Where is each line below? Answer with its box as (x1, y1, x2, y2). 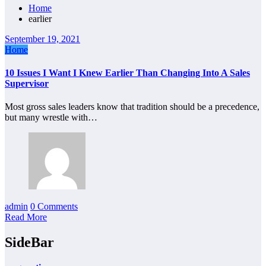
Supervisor (5, 78, 49, 88)
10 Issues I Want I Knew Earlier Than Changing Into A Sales (5, 67, 250, 78)
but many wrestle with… (5, 112, 97, 123)
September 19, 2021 (5, 33, 80, 44)
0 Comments (30, 201, 78, 212)
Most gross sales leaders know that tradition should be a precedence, (5, 102, 259, 112)
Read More (5, 212, 47, 223)
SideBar (5, 235, 54, 251)
